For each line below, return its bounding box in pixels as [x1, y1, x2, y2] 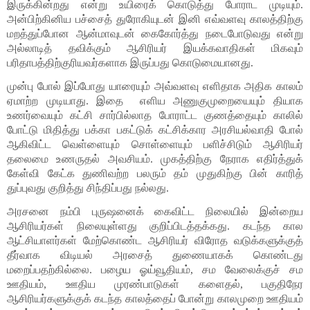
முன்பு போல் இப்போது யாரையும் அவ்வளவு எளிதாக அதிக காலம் [7, 80, 303, 92]
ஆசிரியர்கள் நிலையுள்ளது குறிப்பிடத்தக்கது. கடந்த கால [7, 220, 303, 232]
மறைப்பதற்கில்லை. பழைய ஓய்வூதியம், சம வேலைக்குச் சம [7, 264, 303, 276]
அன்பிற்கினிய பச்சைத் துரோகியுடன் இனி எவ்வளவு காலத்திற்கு [7, 12, 303, 25]
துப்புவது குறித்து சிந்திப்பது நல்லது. [7, 181, 172, 194]
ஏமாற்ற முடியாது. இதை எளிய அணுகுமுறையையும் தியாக [7, 94, 303, 107]
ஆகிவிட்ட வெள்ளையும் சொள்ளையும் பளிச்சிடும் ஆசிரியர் [7, 138, 303, 150]
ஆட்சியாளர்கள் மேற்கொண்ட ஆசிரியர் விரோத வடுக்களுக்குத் [7, 235, 303, 247]
